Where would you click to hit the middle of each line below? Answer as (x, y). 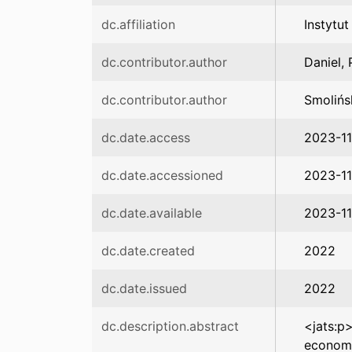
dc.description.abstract (170, 326)
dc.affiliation (138, 24)
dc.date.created (148, 251)
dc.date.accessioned (162, 175)
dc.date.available (152, 213)
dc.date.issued (144, 288)
